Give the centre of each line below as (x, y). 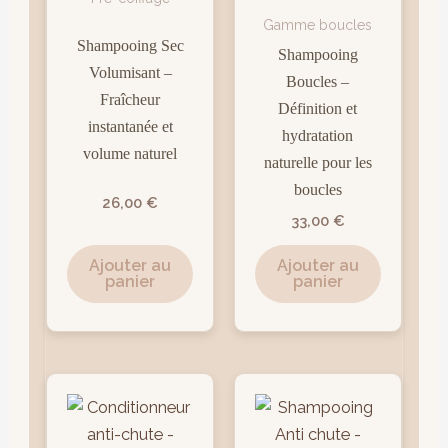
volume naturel (130, 153)
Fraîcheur (130, 99)
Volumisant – (130, 72)
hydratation (318, 135)
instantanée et (130, 126)
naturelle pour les (317, 162)
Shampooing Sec (130, 45)
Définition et (318, 108)
